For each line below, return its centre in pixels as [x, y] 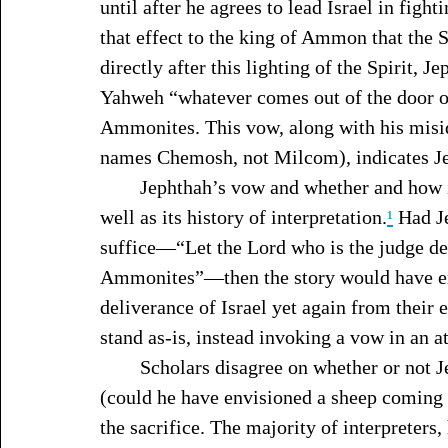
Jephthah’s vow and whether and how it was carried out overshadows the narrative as [120, 187]
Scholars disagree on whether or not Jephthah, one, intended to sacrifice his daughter [120, 367]
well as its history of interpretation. [243, 217]
